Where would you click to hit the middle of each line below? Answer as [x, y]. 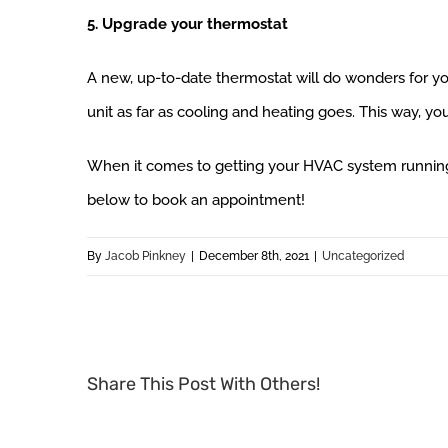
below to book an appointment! [196, 200]
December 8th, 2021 [254, 256]
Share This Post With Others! [203, 383]
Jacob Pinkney [145, 256]
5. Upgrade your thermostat [187, 24]
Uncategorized [363, 256]
